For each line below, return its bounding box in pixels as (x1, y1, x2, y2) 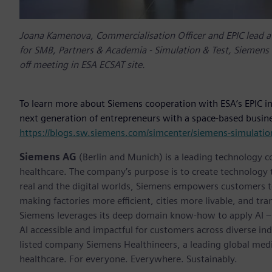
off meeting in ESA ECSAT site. (19, 58, 145, 70)
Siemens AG (19, 151, 76, 163)
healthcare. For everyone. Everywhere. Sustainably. (19, 253, 237, 265)
